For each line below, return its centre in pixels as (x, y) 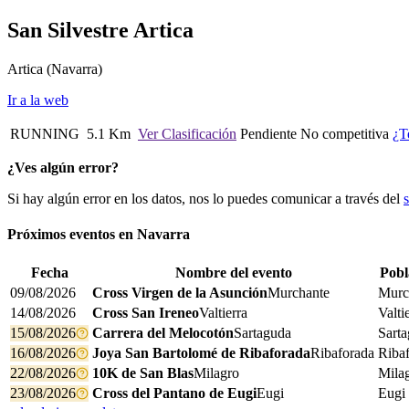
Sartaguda (262, 333)
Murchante (299, 293)
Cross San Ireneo (146, 313)
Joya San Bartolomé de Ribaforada (201, 353)
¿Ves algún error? (63, 167)
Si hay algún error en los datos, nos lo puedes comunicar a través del (205, 198)
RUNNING (45, 133)
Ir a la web (38, 100)
